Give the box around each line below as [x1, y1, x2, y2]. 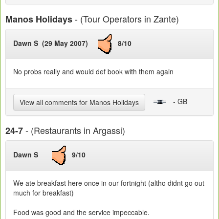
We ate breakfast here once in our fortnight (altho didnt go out [13, 178, 204, 188]
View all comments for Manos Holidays [20, 97, 139, 108]
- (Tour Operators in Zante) [72, 12, 179, 25]
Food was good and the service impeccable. [13, 207, 150, 218]
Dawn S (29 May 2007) [13, 38, 98, 48]
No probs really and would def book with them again [13, 66, 174, 77]
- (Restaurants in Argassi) [23, 124, 125, 137]
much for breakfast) [13, 188, 74, 198]
